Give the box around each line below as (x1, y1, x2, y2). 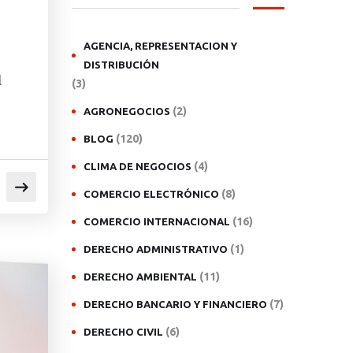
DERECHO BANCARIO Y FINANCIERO (84, 299, 267, 310)
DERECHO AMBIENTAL (84, 271, 197, 282)
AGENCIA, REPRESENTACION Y (84, 40, 237, 51)
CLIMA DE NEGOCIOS (84, 161, 191, 172)
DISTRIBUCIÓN (84, 59, 159, 70)
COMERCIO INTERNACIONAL (84, 216, 230, 227)
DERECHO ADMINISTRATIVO (84, 243, 228, 255)
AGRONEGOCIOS (84, 106, 170, 117)
